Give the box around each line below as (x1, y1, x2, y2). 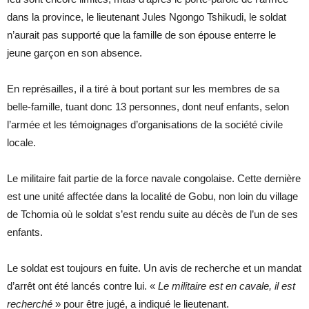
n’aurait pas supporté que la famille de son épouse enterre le (7, 29, 276, 41)
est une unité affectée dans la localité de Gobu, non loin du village (7, 190, 298, 203)
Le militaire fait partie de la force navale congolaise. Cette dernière (7, 172, 301, 185)
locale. (7, 137, 39, 149)
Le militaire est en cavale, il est (155, 280, 295, 292)
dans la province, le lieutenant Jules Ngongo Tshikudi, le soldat (7, 11, 286, 23)
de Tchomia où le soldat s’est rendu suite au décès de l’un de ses (7, 208, 298, 221)
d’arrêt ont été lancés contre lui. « (7, 280, 155, 292)
